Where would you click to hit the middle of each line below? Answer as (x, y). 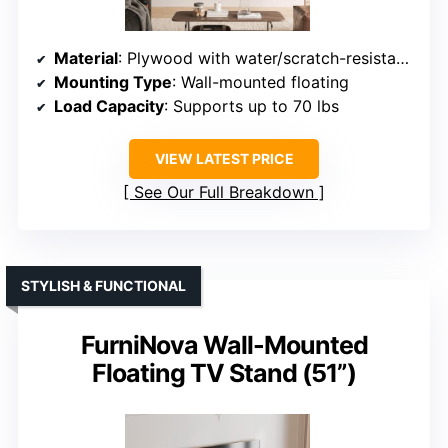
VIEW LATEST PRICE (224, 159)
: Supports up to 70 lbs (251, 106)
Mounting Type (113, 82)
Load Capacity (109, 106)
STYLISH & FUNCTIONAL (103, 286)
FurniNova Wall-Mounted (224, 345)
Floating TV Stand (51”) (224, 373)
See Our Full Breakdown (224, 192)
